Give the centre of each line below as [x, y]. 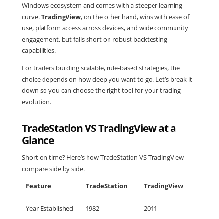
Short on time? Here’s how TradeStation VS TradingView [103, 157]
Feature [39, 186]
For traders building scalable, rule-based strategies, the [101, 68]
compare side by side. [53, 168]
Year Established [50, 208]
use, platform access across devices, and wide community [105, 28]
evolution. [36, 101]
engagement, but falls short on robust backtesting [94, 39]
